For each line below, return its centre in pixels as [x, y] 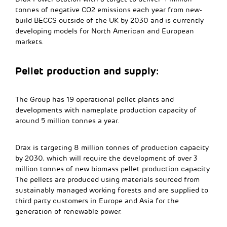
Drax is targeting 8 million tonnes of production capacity [112, 147]
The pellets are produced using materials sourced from [107, 179]
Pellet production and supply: [87, 71]
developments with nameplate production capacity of [106, 110]
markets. [30, 42]
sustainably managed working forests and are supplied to [112, 190]
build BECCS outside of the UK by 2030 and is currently [109, 20]
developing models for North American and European [105, 31]
